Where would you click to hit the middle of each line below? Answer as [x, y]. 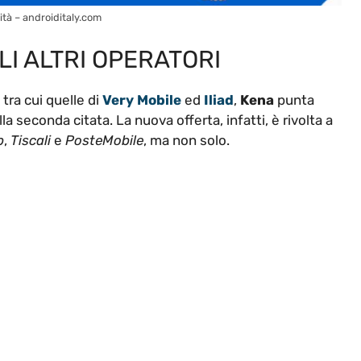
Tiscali [31, 141]
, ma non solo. [187, 141]
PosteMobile [104, 141]
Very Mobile [142, 100]
